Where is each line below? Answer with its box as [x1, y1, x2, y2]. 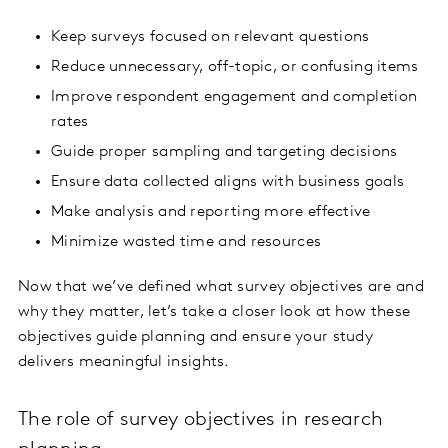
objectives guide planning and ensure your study [18, 329, 374, 346]
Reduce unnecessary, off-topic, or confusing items [51, 59, 419, 76]
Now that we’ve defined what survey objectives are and [18, 279, 424, 296]
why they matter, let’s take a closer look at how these [18, 304, 411, 321]
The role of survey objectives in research [18, 410, 384, 431]
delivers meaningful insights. [18, 354, 230, 371]
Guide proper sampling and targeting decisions [51, 144, 398, 161]
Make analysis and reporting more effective [51, 204, 371, 221]
